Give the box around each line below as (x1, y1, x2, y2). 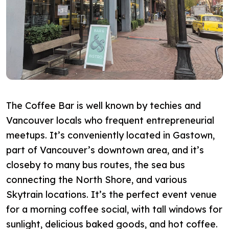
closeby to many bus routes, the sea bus (6, 158, 185, 171)
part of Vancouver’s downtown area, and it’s (6, 144, 204, 156)
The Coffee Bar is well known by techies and (6, 99, 201, 111)
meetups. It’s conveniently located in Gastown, (6, 129, 215, 141)
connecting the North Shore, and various (6, 173, 187, 186)
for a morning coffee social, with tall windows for (6, 203, 222, 215)
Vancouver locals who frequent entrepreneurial (6, 114, 214, 126)
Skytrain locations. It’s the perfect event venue (6, 188, 217, 200)
